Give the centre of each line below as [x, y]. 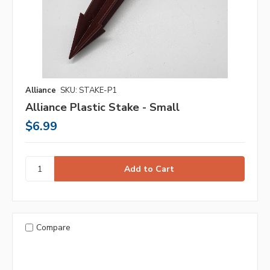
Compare [53, 227]
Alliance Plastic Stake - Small [102, 108]
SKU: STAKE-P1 [89, 91]
